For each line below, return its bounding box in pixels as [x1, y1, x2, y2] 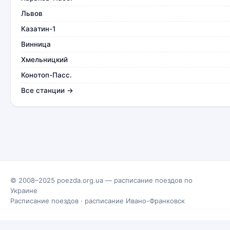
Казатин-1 [21, 25, 55, 33]
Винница [21, 40, 51, 48]
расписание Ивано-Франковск [85, 197, 185, 205]
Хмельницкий [21, 55, 68, 64]
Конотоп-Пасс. [21, 71, 72, 79]
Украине [10, 186, 37, 195]
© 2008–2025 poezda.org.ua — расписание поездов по [10, 176, 193, 184]
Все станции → [21, 86, 73, 94]
